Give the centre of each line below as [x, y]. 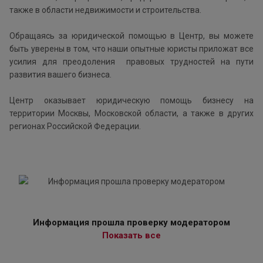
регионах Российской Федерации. [75, 127]
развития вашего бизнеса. [60, 75]
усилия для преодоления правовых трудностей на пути [131, 62]
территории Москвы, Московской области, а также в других [131, 114]
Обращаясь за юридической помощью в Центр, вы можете [131, 36]
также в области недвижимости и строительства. [105, 10]
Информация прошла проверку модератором [131, 223]
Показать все [131, 236]
